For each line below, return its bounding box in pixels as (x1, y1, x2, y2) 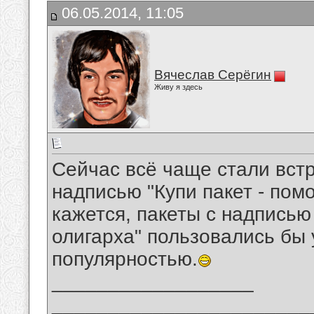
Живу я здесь (154, 83, 203, 91)
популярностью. (52, 248, 198, 271)
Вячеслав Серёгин (154, 67, 271, 82)
